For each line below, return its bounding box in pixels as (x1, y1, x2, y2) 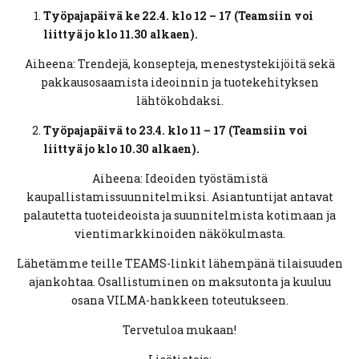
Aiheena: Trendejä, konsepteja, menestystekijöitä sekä (24, 55, 335, 71)
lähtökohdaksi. (135, 92, 224, 108)
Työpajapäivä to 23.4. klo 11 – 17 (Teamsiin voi (43, 122, 308, 138)
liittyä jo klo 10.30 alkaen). (43, 140, 200, 156)
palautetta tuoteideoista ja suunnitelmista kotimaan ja (23, 207, 336, 223)
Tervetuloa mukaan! (123, 321, 236, 337)
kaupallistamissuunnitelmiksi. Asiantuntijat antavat (26, 188, 333, 204)
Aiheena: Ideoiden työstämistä (91, 170, 268, 186)
